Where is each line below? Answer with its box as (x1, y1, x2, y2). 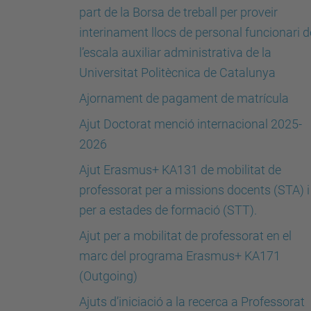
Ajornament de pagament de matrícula (79, 91, 289, 106)
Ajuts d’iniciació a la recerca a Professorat (79, 294, 305, 309)
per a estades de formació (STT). (79, 203, 257, 217)
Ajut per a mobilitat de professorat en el (79, 228, 292, 243)
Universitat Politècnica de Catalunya (79, 65, 276, 80)
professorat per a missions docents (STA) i (79, 183, 310, 197)
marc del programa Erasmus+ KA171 (79, 249, 280, 263)
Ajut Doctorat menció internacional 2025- (79, 117, 302, 131)
